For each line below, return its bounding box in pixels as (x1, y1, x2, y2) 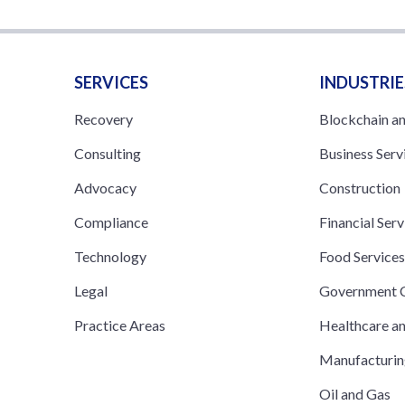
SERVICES (74, 71, 148, 92)
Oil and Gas (319, 384, 391, 402)
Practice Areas (74, 316, 165, 334)
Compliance (74, 212, 148, 231)
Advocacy (74, 178, 137, 196)
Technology (74, 247, 146, 265)
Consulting (74, 144, 141, 162)
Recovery (74, 109, 133, 127)
